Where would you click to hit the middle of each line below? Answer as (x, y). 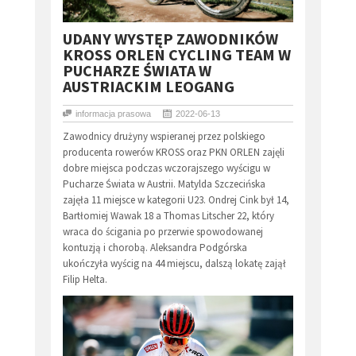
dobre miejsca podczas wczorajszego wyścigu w (166, 168)
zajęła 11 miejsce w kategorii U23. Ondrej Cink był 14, (176, 200)
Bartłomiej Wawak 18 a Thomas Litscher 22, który (168, 216)
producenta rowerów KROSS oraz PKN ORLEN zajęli (174, 153)
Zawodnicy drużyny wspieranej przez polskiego (164, 137)
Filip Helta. (85, 280)
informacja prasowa (113, 114)
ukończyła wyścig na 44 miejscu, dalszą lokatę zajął (174, 264)
